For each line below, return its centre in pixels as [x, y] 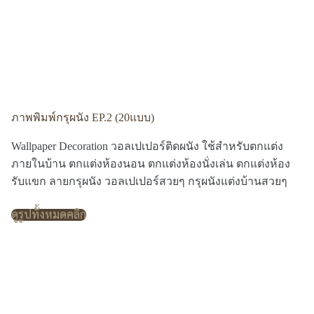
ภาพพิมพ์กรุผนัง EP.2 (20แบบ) [83, 117]
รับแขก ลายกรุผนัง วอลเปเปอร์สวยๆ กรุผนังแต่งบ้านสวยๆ [149, 181]
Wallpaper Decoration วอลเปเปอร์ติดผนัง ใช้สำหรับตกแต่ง [147, 146]
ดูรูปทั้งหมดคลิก [49, 214]
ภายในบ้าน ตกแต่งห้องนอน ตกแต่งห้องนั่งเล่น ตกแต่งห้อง [151, 164]
